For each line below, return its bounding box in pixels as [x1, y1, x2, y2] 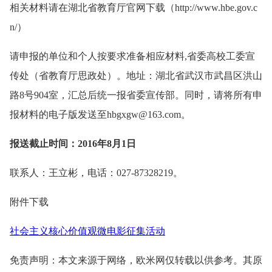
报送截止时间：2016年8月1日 [10, 138, 136, 149]
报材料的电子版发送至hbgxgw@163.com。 [10, 109, 191, 120]
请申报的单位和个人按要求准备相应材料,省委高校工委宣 [10, 50, 255, 61]
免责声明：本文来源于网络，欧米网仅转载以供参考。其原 [10, 254, 262, 265]
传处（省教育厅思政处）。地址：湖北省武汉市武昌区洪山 [10, 70, 262, 81]
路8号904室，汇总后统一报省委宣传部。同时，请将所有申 [10, 89, 262, 100]
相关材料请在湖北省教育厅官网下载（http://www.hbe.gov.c [10, 2, 257, 13]
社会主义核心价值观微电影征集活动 [10, 225, 165, 236]
